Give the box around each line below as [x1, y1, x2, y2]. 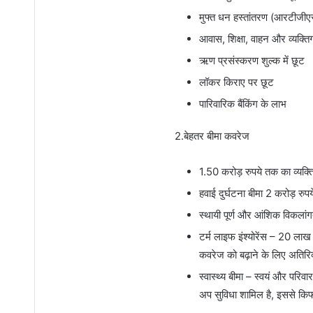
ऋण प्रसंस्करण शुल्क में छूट [198, 53, 305, 67]
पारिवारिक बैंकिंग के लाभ [198, 96, 286, 110]
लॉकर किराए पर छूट [198, 75, 274, 89]
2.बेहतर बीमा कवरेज [174, 129, 249, 143]
